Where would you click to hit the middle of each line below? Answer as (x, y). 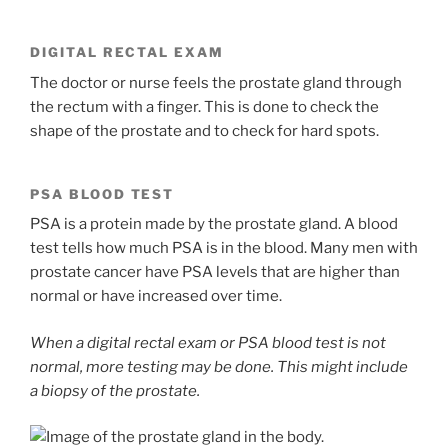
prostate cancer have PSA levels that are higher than (215, 272)
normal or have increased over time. (156, 296)
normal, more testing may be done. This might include (219, 366)
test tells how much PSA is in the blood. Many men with (224, 248)
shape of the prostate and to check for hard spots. (204, 130)
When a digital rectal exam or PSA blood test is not (208, 342)
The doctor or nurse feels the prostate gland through (216, 82)
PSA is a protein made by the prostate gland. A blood (214, 224)
